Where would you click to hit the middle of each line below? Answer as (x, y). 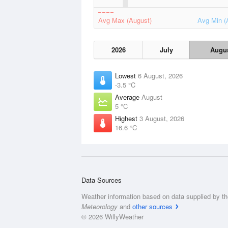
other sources (152, 206)
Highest (127, 118)
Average (128, 97)
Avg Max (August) (125, 20)
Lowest (126, 76)
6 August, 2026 (160, 76)
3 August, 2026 (162, 118)
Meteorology (99, 206)
